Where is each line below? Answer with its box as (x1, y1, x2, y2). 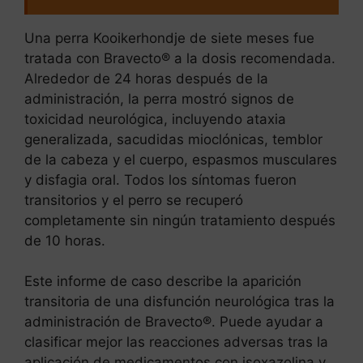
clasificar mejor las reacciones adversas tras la (24, 334, 328, 351)
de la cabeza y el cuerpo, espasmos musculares (24, 151, 337, 168)
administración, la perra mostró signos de (24, 90, 294, 107)
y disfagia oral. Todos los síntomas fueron (24, 171, 297, 188)
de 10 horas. (24, 232, 105, 249)
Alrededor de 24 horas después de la (24, 70, 268, 87)
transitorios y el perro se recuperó (24, 191, 243, 208)
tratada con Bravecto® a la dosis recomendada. (24, 49, 335, 66)
